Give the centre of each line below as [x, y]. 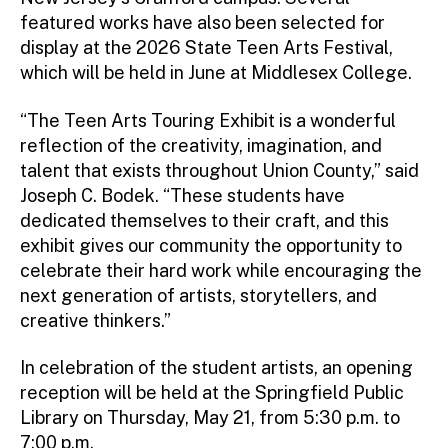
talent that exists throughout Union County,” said [219, 170]
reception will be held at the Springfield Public [212, 393]
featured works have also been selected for [202, 23]
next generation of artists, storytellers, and [198, 295]
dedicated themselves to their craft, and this [204, 220]
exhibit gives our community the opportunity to [211, 245]
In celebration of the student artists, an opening [216, 368]
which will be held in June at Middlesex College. [216, 73]
